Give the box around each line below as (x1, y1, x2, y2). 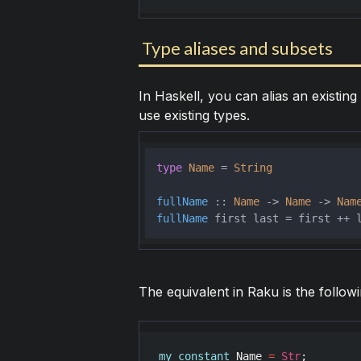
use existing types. (138, 107, 250, 124)
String (233, 161, 272, 175)
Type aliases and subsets (141, 37, 333, 60)
